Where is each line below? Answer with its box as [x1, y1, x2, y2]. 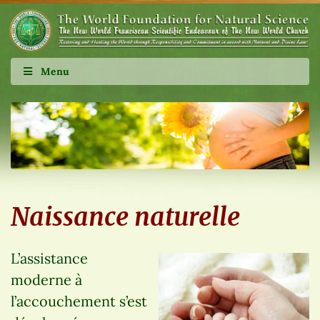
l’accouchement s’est [11, 292, 147, 311]
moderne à [11, 271, 82, 289]
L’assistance [11, 249, 88, 268]
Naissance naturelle [11, 201, 240, 234]
